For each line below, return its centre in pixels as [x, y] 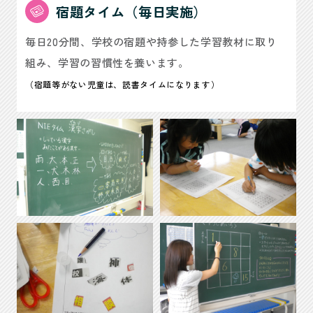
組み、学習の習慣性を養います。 [107, 62]
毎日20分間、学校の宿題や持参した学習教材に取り [151, 41]
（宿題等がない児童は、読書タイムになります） [123, 84]
